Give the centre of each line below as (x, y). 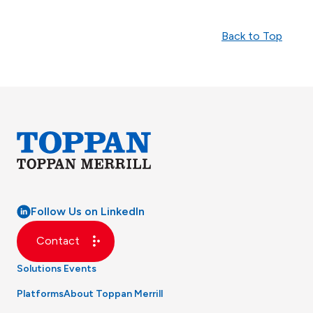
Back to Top (252, 36)
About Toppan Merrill (113, 293)
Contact (58, 241)
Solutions (39, 268)
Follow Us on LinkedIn (88, 211)
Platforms (40, 293)
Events (80, 268)
